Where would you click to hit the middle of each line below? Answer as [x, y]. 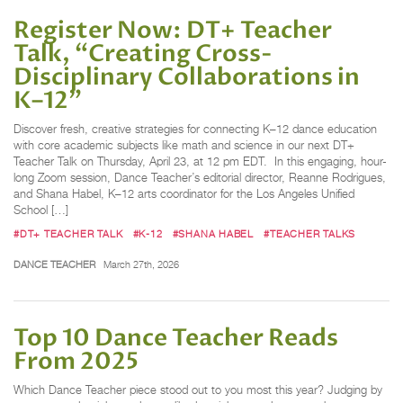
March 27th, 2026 [141, 264]
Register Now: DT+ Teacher [173, 31]
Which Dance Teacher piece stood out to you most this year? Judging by [198, 390]
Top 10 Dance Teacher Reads [176, 338]
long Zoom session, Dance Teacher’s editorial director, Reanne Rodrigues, [200, 178]
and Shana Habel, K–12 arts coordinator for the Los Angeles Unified [184, 194]
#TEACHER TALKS [310, 233]
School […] [41, 210]
